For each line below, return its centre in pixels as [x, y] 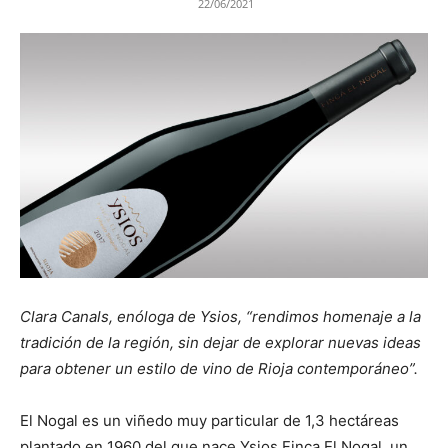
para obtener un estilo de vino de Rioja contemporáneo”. [219, 369]
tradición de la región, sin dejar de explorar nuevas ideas [220, 343]
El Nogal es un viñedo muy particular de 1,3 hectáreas [209, 421]
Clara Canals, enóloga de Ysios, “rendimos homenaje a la [220, 317]
